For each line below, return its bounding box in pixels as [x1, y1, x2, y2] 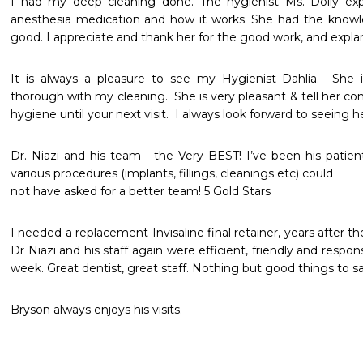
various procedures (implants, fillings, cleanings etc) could [11, 166, 333, 181]
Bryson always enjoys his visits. [11, 302, 182, 317]
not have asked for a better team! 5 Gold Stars [11, 184, 271, 199]
